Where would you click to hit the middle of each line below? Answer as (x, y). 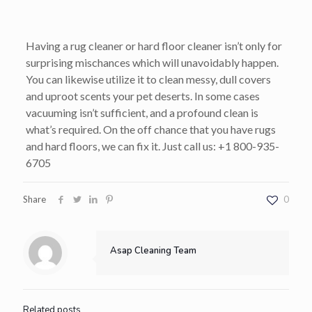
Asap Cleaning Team (153, 251)
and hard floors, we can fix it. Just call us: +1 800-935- (152, 146)
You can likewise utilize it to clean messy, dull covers (148, 79)
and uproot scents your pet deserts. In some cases (142, 96)
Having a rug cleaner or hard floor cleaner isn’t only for (154, 46)
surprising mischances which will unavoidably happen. (152, 63)
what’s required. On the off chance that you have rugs (150, 130)
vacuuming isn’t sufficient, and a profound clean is (142, 113)
